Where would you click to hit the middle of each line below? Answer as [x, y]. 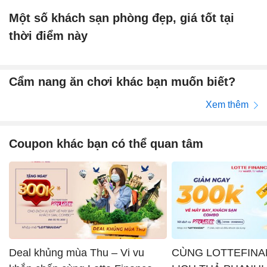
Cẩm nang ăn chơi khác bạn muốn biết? [122, 82]
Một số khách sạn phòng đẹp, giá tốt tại [122, 18]
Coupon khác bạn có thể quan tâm [106, 143]
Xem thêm [228, 104]
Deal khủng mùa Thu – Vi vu [77, 252]
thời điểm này [48, 35]
